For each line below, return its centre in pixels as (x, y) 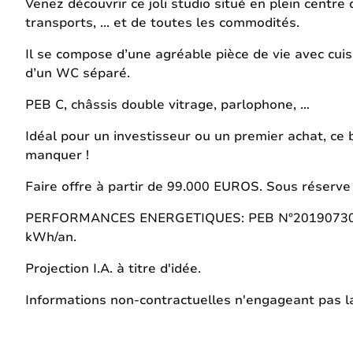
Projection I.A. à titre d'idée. (113, 268)
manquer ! (57, 154)
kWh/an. (51, 236)
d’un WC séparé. (78, 72)
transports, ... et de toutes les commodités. (164, 22)
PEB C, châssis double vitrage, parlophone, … (167, 104)
